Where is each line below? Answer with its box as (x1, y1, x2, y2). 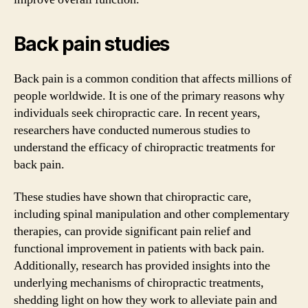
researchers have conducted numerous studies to (14, 122, 250, 138)
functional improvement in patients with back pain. (14, 241, 265, 256)
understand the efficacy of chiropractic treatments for (14, 139, 275, 155)
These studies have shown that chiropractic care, (14, 189, 252, 205)
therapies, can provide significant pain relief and (14, 223, 251, 239)
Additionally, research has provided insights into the (14, 258, 270, 274)
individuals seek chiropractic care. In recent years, (14, 104, 261, 121)
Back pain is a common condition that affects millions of (14, 70, 291, 87)
